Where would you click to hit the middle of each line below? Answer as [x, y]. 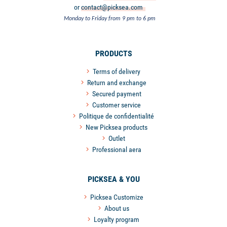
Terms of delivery [117, 71]
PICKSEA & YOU [113, 179]
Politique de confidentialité [117, 116]
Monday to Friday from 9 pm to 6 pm [110, 18]
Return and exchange [117, 82]
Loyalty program [117, 219]
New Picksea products [117, 127]
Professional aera [117, 149]
